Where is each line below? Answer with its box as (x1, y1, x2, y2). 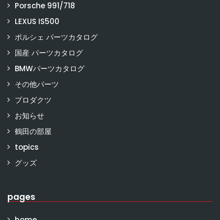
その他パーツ (15, 79, 59, 89)
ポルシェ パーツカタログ (15, 32, 98, 42)
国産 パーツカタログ (15, 48, 83, 58)
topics (15, 142, 39, 152)
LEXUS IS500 (15, 16, 59, 27)
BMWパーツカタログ (15, 63, 84, 74)
